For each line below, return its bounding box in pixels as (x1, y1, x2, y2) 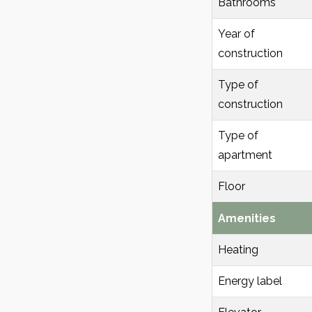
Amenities (218, 211, 276, 225)
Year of (218, 26, 255, 40)
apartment (218, 148, 272, 162)
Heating (218, 242, 258, 256)
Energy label (218, 274, 282, 288)
